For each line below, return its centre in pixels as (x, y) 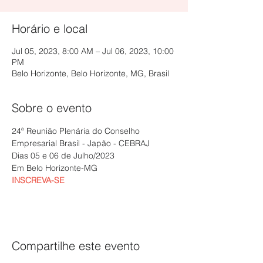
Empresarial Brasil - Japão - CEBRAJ (81, 143)
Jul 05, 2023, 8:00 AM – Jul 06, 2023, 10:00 (93, 51)
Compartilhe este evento (76, 246)
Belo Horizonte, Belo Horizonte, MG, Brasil (90, 73)
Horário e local (50, 28)
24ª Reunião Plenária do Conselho (77, 131)
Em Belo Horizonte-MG (55, 168)
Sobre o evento (52, 108)
